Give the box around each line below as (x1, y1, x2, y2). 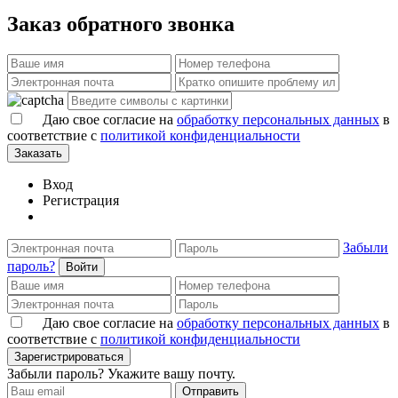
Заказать (14, 147, 62, 161)
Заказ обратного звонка (7, 12, 235, 36)
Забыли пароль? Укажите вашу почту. (7, 366, 235, 382)
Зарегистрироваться (14, 350, 123, 364)
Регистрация (43, 193, 119, 209)
